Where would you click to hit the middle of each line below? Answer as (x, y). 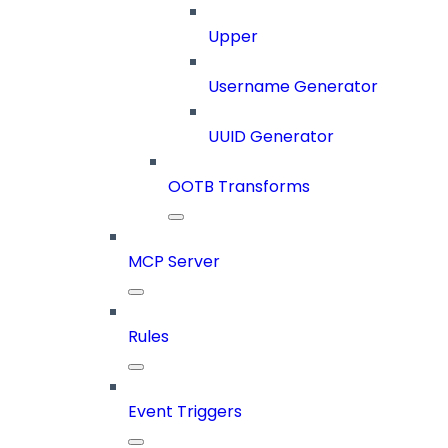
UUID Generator (271, 137)
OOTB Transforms (239, 187)
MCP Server (174, 262)
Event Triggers (185, 412)
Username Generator (293, 87)
